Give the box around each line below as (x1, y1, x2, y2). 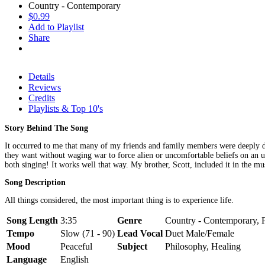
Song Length (7, 215, 58, 225)
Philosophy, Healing (165, 241, 241, 251)
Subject (117, 241, 147, 251)
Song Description (5, 177, 66, 187)
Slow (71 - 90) (60, 228, 115, 238)
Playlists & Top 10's (28, 103, 103, 114)
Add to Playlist (28, 21, 84, 32)
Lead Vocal (117, 228, 163, 238)
